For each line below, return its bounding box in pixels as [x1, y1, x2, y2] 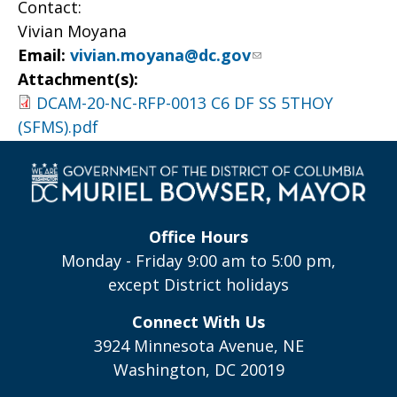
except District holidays [108, 273, 289, 295]
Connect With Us [132, 310, 265, 332]
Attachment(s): [18, 68, 143, 90]
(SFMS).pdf [18, 116, 98, 137]
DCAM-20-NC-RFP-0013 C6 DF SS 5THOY [36, 92, 333, 113]
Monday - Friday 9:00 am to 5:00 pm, [61, 249, 336, 271]
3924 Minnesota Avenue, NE [93, 334, 304, 356]
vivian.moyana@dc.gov [70, 44, 251, 66]
